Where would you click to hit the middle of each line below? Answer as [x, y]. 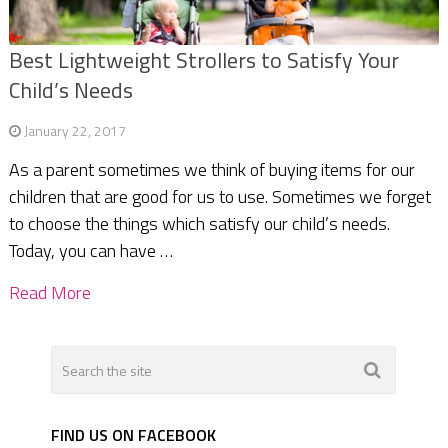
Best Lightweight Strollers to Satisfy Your [203, 60]
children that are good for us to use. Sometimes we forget [219, 197]
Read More [49, 293]
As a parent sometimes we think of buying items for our [211, 170]
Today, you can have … [90, 251]
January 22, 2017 [74, 131]
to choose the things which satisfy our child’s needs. [199, 224]
